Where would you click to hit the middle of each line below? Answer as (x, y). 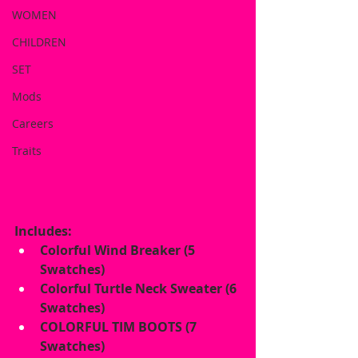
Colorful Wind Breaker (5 (119, 250)
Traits (27, 151)
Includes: (43, 231)
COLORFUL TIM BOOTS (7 (120, 326)
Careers (33, 123)
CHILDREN (39, 42)
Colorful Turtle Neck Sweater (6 (140, 288)
